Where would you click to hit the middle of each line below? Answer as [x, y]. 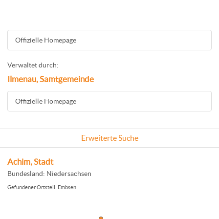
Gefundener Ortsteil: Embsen [42, 187]
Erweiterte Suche [109, 138]
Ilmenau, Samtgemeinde [51, 79]
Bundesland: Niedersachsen [49, 174]
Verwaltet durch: [33, 65]
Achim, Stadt [30, 162]
